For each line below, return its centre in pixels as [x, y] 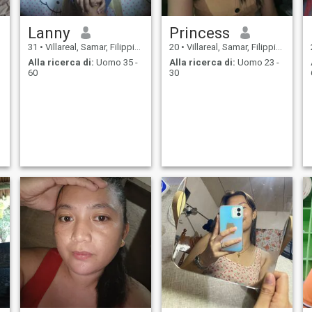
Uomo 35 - [116, 63]
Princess [199, 32]
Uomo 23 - [257, 63]
